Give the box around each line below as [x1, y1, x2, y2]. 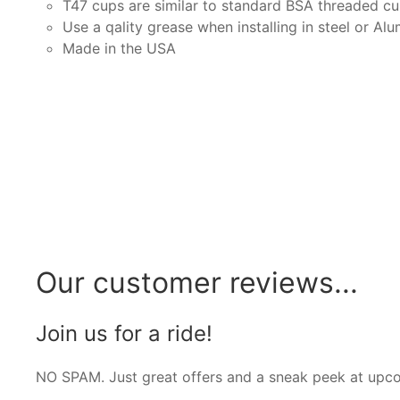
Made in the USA [62, 38, 176, 57]
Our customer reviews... [36, 264, 358, 300]
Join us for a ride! [36, 320, 212, 346]
